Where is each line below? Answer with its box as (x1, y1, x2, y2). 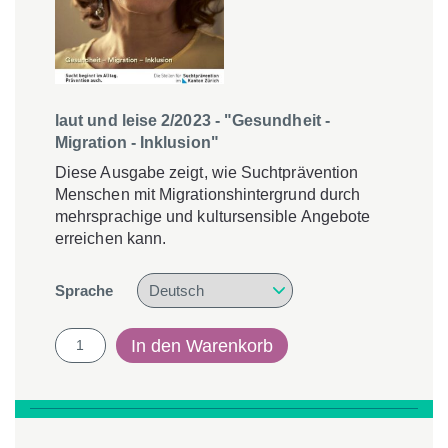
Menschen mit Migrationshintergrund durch (55, 186, 361, 204)
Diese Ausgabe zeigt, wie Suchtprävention (55, 164, 359, 182)
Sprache (55, 282, 113, 300)
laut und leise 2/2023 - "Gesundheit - (55, 112, 330, 130)
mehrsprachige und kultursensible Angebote (55, 208, 371, 226)
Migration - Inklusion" (55, 134, 219, 152)
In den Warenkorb (130, 335, 273, 356)
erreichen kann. (55, 230, 167, 248)
